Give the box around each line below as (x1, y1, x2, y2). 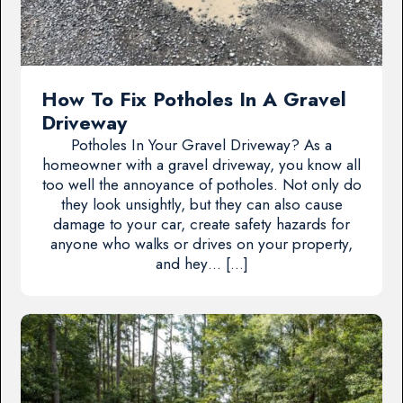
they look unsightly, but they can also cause (60, 193, 343, 216)
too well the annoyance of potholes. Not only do (41, 174, 362, 196)
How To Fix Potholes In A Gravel (40, 85, 346, 114)
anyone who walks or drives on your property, (50, 233, 353, 255)
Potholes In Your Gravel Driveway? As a (71, 134, 332, 157)
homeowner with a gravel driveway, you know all (42, 154, 361, 176)
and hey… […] (155, 253, 248, 275)
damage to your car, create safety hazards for (53, 213, 350, 236)
